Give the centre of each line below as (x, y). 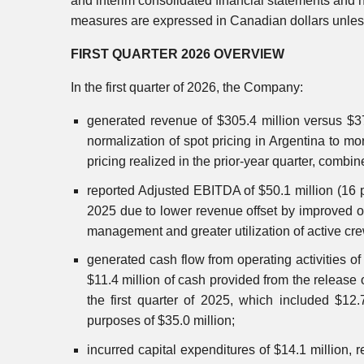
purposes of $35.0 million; (161, 321)
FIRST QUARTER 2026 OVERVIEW (178, 54)
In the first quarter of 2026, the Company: (187, 87)
